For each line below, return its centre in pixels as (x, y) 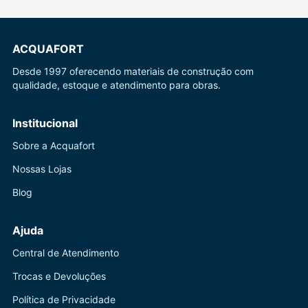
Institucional (45, 123)
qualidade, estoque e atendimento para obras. (117, 85)
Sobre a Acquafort (54, 145)
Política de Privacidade (64, 299)
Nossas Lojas (42, 169)
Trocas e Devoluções (59, 276)
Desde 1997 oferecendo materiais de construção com (133, 71)
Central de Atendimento (66, 253)
